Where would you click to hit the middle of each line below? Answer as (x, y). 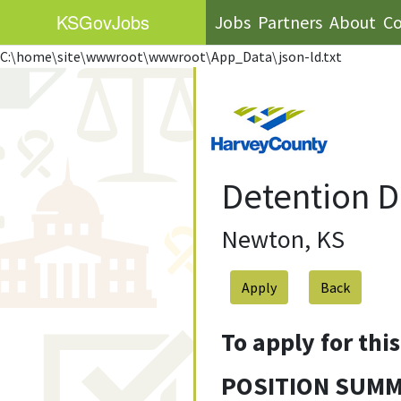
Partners (290, 22)
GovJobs (114, 22)
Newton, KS (282, 239)
